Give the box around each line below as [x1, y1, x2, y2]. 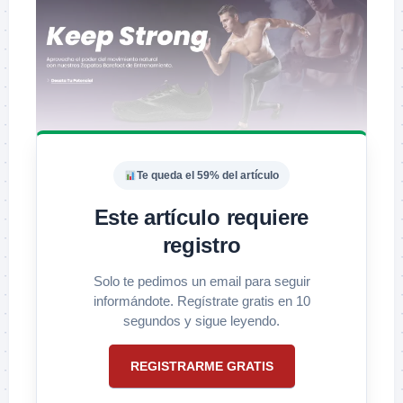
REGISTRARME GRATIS [130, 358, 273, 373]
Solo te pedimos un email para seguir [93, 273, 310, 289]
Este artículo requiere [94, 204, 309, 229]
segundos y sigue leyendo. [123, 312, 280, 328]
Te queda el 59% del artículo [136, 168, 279, 182]
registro [162, 232, 241, 257]
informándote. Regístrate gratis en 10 [93, 292, 310, 309]
